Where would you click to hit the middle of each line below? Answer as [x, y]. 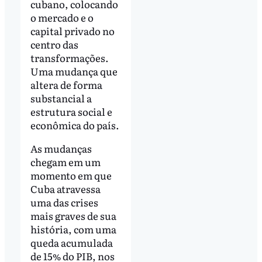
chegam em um [65, 162]
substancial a [61, 98]
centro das [54, 44]
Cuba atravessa [65, 189]
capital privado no [72, 31]
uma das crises [64, 202]
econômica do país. [75, 125]
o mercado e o [62, 18]
